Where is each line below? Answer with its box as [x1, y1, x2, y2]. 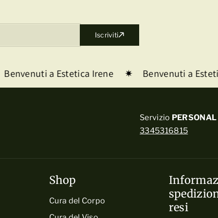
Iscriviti [94, 31, 119, 39]
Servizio [140, 112, 172, 122]
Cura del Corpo [49, 196, 106, 205]
